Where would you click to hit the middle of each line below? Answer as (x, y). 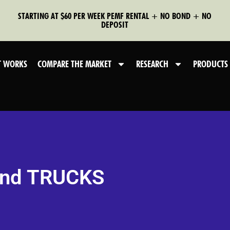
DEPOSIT (115, 24)
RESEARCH (152, 64)
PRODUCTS (211, 64)
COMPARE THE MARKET (75, 64)
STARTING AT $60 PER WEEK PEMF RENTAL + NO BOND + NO (115, 16)
